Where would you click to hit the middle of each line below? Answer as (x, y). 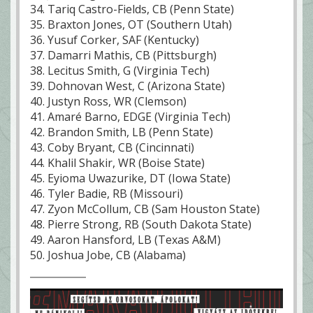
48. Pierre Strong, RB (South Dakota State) (141, 225)
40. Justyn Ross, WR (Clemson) (108, 102)
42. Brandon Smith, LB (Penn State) (122, 132)
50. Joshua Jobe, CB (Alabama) (108, 255)
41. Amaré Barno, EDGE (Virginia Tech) (130, 117)
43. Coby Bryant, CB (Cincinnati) (112, 148)
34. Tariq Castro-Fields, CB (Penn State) (132, 9)
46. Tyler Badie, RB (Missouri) (107, 194)
